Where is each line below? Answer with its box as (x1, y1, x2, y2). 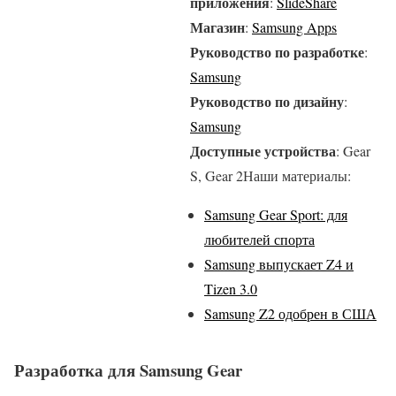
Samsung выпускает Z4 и (204, 254, 354, 273)
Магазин (190, 16, 245, 37)
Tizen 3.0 (204, 278, 257, 298)
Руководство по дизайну (190, 90, 344, 111)
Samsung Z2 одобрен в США (204, 303, 377, 323)
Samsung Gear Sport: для (204, 204, 347, 224)
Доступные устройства (190, 140, 336, 161)
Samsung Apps (252, 17, 337, 36)
